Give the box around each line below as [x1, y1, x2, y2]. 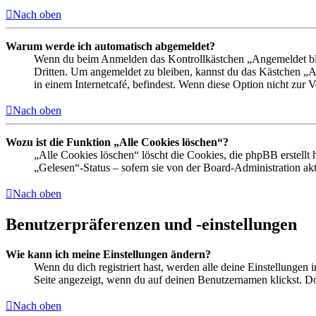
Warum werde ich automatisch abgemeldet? [6, 40, 215, 53]
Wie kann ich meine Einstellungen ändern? [6, 248, 211, 260]
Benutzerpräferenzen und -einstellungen [6, 215, 297, 233]
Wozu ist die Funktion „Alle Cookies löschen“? [6, 136, 229, 149]
